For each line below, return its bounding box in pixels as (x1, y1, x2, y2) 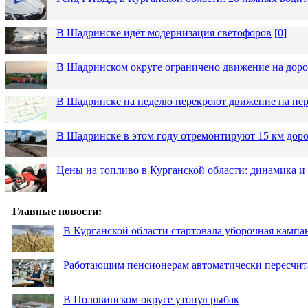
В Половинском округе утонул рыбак (63, 293, 239, 305)
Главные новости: (12, 205, 102, 217)
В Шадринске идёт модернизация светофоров (56, 26, 272, 38)
